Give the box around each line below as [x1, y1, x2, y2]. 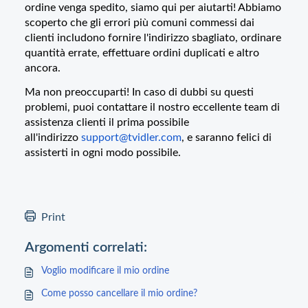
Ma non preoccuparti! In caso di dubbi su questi [25, 87, 254, 98]
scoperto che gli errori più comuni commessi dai [25, 17, 254, 28]
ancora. [25, 63, 60, 74]
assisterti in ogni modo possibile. [25, 147, 181, 159]
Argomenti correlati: [25, 240, 147, 254]
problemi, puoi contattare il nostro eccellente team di [25, 102, 280, 113]
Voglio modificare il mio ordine [41, 265, 169, 276]
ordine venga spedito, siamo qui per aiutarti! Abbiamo [25, 2, 281, 13]
